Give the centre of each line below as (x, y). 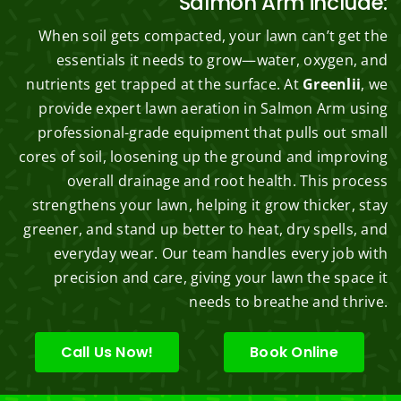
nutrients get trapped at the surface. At (165, 84)
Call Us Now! (107, 352)
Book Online (294, 352)
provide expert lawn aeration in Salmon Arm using (213, 108)
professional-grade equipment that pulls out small (213, 132)
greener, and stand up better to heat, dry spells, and (206, 229)
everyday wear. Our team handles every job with (221, 253)
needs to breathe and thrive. (289, 302)
